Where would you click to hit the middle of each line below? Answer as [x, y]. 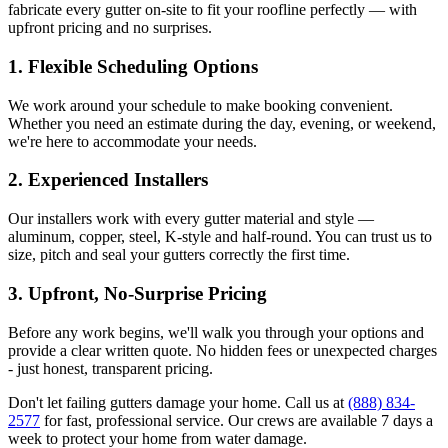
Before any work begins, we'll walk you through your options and [216, 332]
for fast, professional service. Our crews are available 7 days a [236, 420]
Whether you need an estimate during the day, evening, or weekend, [222, 123]
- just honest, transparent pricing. [110, 368]
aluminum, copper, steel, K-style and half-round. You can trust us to [220, 237]
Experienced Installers [115, 180]
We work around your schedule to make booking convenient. [200, 105]
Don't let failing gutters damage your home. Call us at [178, 402]
